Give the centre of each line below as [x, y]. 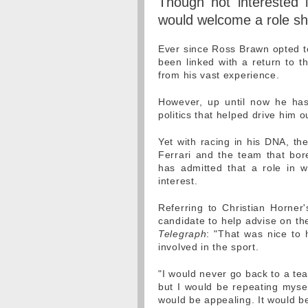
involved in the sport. [209, 247]
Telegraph [183, 234]
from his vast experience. [219, 75]
